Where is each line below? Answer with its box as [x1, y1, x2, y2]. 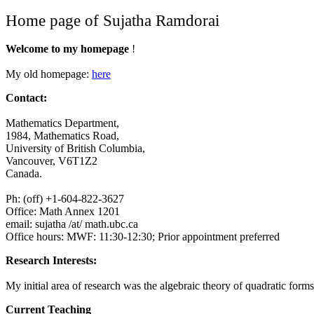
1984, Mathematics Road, [6, 130, 119, 142]
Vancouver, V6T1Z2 [6, 155, 97, 167]
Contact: [6, 92, 47, 104]
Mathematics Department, [6, 117, 119, 129]
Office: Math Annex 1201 [6, 205, 120, 217]
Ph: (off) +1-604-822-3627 [6, 193, 124, 205]
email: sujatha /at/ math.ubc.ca [6, 218, 138, 230]
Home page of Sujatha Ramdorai [6, 11, 219, 29]
